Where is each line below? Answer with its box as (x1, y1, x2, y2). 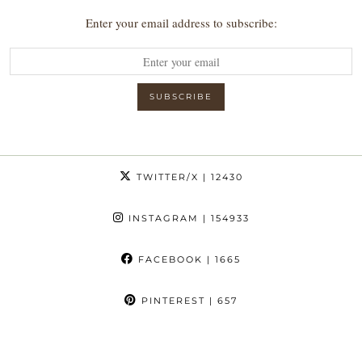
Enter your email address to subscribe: (85, 15, 277, 32)
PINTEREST (137, 295, 205, 307)
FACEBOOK (134, 254, 203, 266)
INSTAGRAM (124, 213, 199, 225)
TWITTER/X (132, 171, 199, 183)
